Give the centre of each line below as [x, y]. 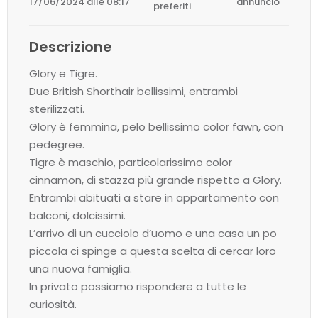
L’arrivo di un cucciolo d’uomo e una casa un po [153, 233]
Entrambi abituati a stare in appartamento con [154, 198]
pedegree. [57, 144]
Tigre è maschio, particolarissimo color [131, 162]
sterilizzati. [57, 109]
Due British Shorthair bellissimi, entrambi [133, 91]
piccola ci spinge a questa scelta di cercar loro [153, 251]
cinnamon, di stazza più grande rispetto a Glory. [155, 180]
